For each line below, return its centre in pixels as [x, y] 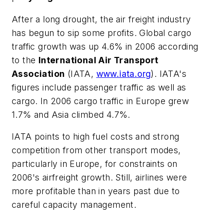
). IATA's [169, 73]
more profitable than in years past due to [96, 191]
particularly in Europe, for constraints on [95, 164]
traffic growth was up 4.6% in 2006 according [105, 46]
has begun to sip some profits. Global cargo [102, 33]
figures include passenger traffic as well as [99, 87]
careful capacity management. [74, 205]
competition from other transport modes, [96, 150]
